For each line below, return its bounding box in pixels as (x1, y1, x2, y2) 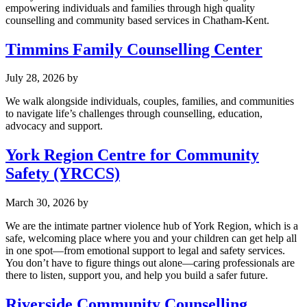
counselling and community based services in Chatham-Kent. (5, 14, 269, 26)
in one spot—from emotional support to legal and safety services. (5, 245, 285, 257)
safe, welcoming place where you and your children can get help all (5, 232, 297, 245)
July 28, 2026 (5, 72, 64, 84)
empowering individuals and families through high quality (5, 1, 255, 14)
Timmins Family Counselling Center (5, 40, 262, 58)
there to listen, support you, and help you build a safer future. (5, 269, 268, 282)
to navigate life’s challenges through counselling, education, (5, 108, 262, 120)
